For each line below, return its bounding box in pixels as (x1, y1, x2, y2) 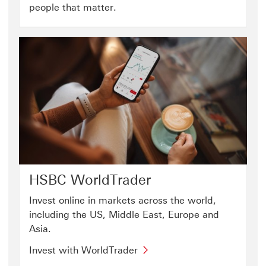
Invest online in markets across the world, (29, 195, 216, 207)
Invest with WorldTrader (29, 245, 138, 256)
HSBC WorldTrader (29, 172, 151, 189)
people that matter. (29, 1, 116, 13)
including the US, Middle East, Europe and (29, 209, 219, 221)
